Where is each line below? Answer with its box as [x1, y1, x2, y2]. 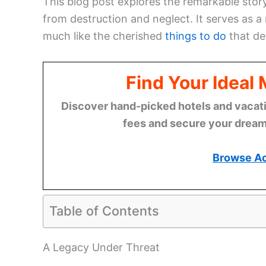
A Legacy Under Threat [43, 240, 160, 254]
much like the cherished [43, 30, 165, 43]
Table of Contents [49, 202, 159, 218]
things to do [165, 30, 226, 43]
